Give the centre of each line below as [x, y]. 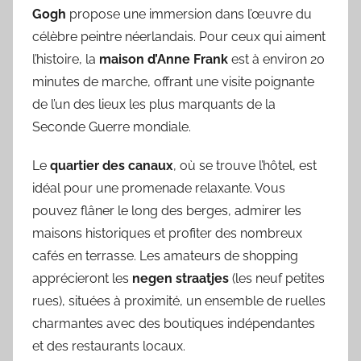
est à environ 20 [276, 59]
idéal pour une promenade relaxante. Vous [159, 188]
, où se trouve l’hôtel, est [245, 165]
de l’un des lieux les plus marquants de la [154, 104]
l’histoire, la [66, 59]
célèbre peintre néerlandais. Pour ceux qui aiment [179, 36]
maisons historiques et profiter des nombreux [167, 233]
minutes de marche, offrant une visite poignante [173, 81]
